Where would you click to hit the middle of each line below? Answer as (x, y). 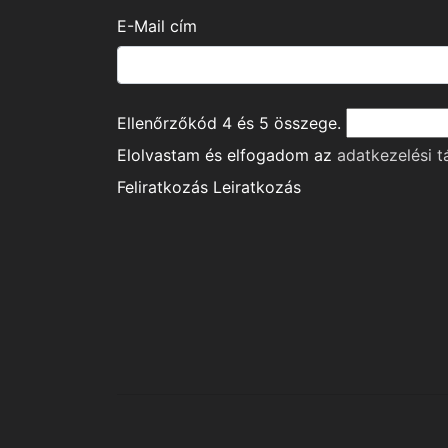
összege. (305, 123)
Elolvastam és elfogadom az (227, 155)
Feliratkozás (162, 187)
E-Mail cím (157, 26)
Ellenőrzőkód (169, 123)
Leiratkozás (257, 187)
